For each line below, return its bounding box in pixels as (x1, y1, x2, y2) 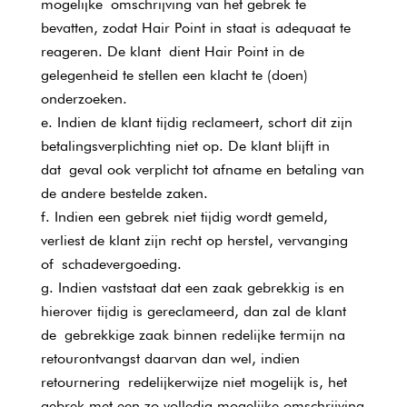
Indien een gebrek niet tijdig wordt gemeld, (54, 208, 328, 225)
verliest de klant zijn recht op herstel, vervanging (40, 232, 348, 249)
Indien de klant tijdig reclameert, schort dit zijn (56, 114, 352, 131)
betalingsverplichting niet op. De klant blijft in (40, 137, 330, 154)
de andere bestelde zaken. (40, 184, 208, 202)
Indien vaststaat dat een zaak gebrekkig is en (57, 279, 344, 296)
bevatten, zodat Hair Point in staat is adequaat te (40, 19, 351, 36)
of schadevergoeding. (40, 255, 182, 273)
